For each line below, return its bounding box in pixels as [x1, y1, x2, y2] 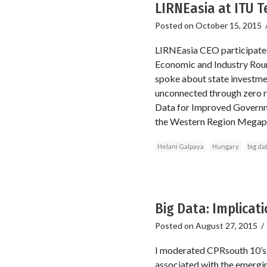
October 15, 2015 [195, 20, 262, 31]
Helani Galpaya [157, 142, 204, 151]
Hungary [212, 142, 239, 151]
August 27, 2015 [195, 221, 257, 231]
